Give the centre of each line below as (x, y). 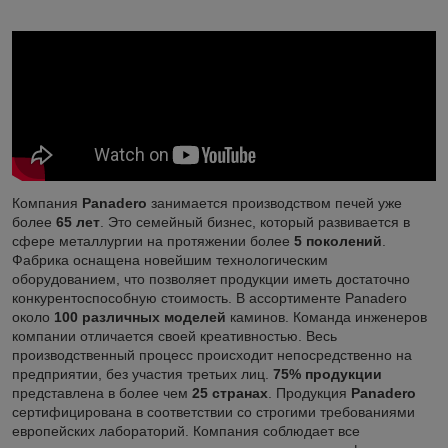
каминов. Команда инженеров (326, 316)
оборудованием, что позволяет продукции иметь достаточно (211, 278)
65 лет (78, 221)
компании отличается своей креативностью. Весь (174, 335)
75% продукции (327, 373)
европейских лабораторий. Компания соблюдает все (186, 430)
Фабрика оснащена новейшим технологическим (170, 259)
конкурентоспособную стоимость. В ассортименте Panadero (209, 297)
